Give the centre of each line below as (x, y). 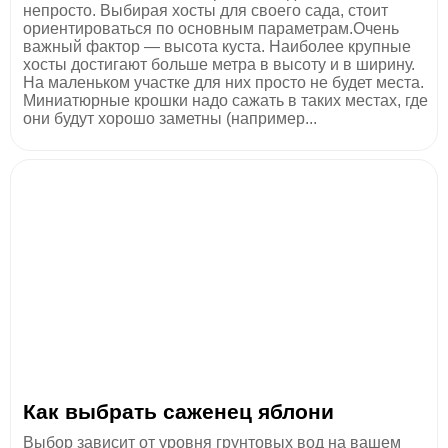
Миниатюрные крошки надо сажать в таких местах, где (225, 100)
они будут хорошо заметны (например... (170, 118)
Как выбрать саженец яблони (178, 411)
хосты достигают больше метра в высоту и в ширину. (219, 64)
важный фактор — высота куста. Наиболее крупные (217, 46)
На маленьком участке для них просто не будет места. (223, 82)
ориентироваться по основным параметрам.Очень (211, 28)
